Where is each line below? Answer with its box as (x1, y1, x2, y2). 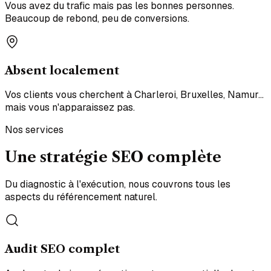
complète (147, 148, 221, 166)
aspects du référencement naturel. (5, 191, 157, 204)
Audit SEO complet (5, 241, 120, 256)
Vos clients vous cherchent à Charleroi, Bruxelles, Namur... (5, 88, 264, 102)
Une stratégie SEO (5, 148, 147, 166)
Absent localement (5, 63, 119, 77)
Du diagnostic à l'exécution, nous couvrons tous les (5, 178, 230, 191)
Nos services (5, 123, 64, 137)
